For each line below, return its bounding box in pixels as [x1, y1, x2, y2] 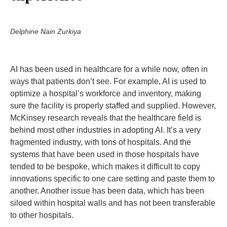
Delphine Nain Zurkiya [10, 27, 81, 35]
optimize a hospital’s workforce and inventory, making [10, 89, 201, 98]
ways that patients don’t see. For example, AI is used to [10, 77, 206, 86]
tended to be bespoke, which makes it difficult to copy [10, 162, 200, 171]
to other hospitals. [10, 211, 73, 219]
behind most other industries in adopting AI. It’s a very [10, 126, 201, 134]
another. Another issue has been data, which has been [10, 186, 204, 195]
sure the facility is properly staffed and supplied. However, [10, 101, 216, 110]
